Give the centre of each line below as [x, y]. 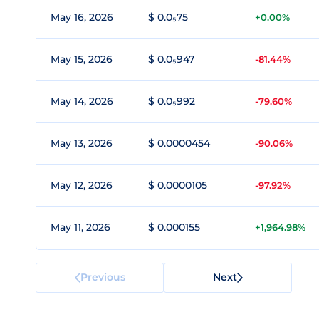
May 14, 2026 [82, 101]
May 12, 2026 [82, 185]
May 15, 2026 [82, 59]
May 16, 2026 [82, 17]
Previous [103, 277]
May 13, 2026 [82, 143]
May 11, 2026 [80, 227]
